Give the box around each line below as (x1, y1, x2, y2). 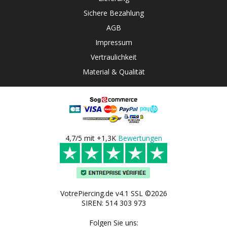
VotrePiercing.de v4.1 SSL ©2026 (60, 188, 167, 198)
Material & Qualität (82, 67, 145, 77)
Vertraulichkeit (90, 52, 137, 62)
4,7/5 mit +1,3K (65, 133, 118, 143)
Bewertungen (118, 133, 162, 143)
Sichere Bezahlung (83, 8, 144, 18)
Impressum (95, 37, 132, 47)
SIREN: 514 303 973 (81, 198, 146, 208)
